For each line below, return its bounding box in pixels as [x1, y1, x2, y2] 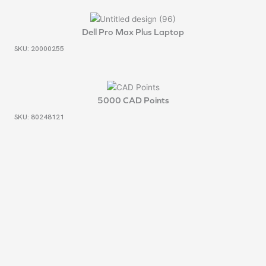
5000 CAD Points [97, 94, 169, 105]
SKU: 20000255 [14, 44, 64, 54]
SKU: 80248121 [14, 112, 64, 122]
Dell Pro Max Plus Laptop [82, 26, 184, 37]
